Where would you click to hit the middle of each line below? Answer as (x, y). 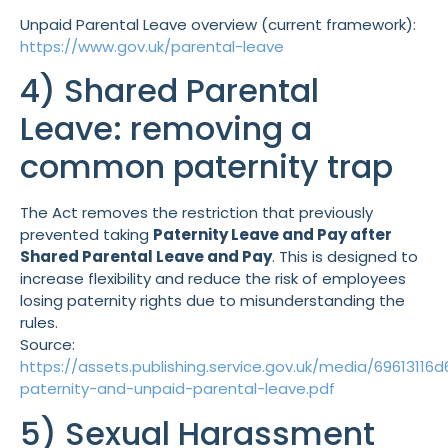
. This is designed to (345, 257)
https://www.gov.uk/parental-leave (152, 47)
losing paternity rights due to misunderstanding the (212, 301)
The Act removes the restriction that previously (196, 213)
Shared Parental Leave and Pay (146, 257)
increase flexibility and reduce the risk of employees (213, 279)
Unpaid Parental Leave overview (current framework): (218, 25)
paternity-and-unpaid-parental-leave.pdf (177, 389)
